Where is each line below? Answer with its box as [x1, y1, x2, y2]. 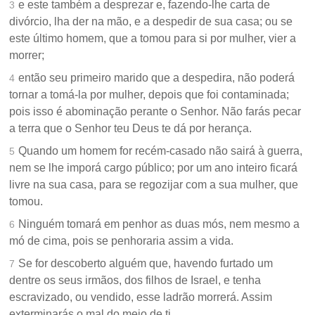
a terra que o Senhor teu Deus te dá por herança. [9, 122, 252, 135]
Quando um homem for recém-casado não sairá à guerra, [18, 145, 303, 157]
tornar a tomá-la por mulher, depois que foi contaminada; [9, 89, 290, 101]
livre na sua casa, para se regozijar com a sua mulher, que [9, 179, 299, 191]
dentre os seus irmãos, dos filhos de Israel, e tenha [9, 274, 262, 287]
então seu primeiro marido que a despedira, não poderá [18, 72, 295, 84]
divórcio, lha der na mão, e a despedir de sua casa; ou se [9, 15, 293, 28]
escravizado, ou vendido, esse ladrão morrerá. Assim [9, 291, 273, 304]
